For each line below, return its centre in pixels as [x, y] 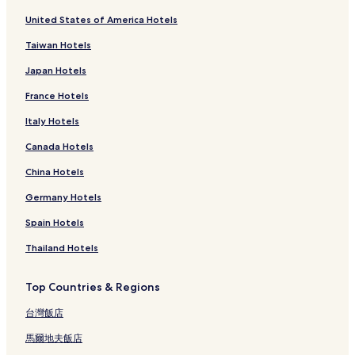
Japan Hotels [56, 71]
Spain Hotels [55, 223]
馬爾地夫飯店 [54, 338]
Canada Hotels [59, 147]
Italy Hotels [52, 121]
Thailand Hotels [62, 248]
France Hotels [57, 96]
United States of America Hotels [101, 20]
